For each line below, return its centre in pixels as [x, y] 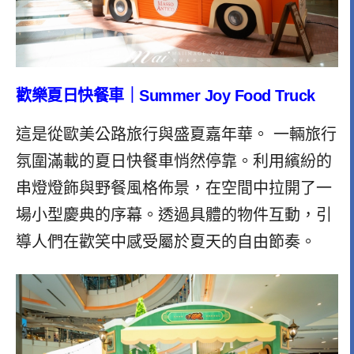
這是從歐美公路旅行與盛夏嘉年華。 [142, 135]
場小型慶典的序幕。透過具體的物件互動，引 [174, 215]
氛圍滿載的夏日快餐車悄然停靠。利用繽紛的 [174, 162]
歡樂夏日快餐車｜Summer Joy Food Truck [166, 96]
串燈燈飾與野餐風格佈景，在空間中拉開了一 [174, 188]
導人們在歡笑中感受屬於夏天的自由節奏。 [166, 242]
